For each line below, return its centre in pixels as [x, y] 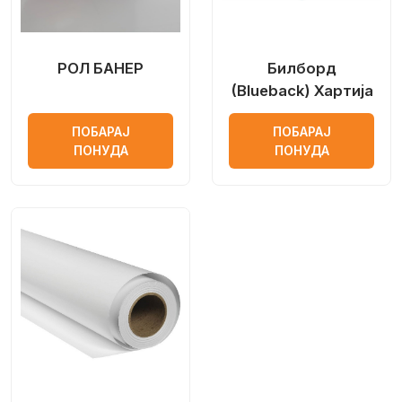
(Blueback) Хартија [301, 91]
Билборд [301, 69]
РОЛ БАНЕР [100, 69]
